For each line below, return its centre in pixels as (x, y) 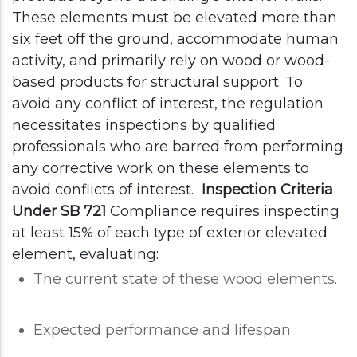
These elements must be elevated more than (175, 18)
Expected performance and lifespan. (163, 330)
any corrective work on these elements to (161, 169)
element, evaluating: (85, 255)
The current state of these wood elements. (185, 279)
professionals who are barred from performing (178, 147)
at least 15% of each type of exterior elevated (170, 233)
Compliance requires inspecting (225, 212)
